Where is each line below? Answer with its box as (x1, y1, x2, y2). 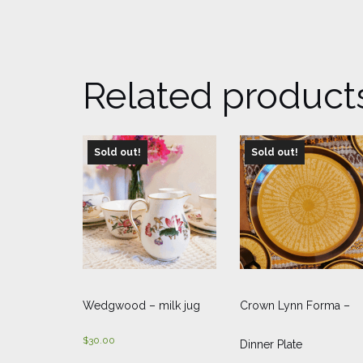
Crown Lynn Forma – (239, 299, 350, 313)
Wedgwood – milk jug (83, 299, 200, 313)
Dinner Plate (239, 338, 302, 352)
